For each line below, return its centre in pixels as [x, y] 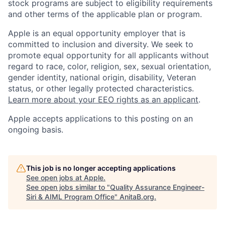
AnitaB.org [137, 197]
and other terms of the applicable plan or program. [105, 14]
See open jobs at [55, 178]
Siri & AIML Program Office [70, 197]
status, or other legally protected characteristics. [101, 89]
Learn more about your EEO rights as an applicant [103, 100]
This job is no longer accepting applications [101, 168]
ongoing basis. [36, 130]
